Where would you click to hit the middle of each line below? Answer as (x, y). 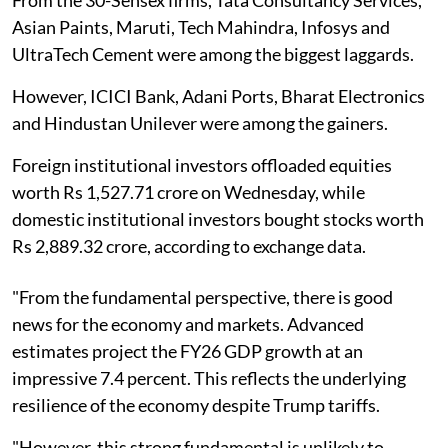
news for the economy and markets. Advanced (188, 323)
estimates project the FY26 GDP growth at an (187, 350)
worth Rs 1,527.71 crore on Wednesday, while (188, 191)
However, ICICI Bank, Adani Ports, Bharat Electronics (218, 95)
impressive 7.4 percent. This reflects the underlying (209, 377)
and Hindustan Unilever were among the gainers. (200, 122)
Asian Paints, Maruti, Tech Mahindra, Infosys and (201, 26)
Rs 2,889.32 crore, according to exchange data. (189, 245)
